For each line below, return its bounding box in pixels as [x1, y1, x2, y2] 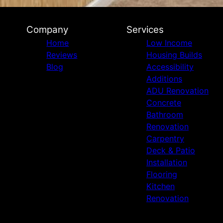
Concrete [146, 98, 181, 108]
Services [126, 24, 164, 35]
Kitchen [146, 181, 175, 191]
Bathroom [146, 110, 183, 119]
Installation [146, 157, 187, 167]
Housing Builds [146, 50, 202, 60]
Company [26, 24, 69, 35]
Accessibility [146, 62, 194, 72]
